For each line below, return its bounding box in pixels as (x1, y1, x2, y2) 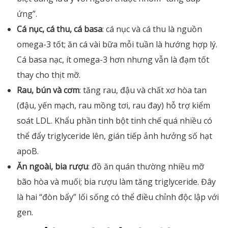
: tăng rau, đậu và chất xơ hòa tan (79, 84, 207, 96)
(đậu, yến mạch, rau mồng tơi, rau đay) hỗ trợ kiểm (17, 100, 210, 111)
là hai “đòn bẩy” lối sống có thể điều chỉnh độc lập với (17, 191, 219, 203)
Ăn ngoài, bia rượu (17, 161, 88, 172)
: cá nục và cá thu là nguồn (102, 23, 202, 35)
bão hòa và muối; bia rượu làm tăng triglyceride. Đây (17, 176, 216, 187)
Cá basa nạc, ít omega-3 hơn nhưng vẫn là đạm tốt (17, 54, 209, 65)
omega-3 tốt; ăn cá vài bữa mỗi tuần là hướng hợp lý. (17, 39, 217, 50)
